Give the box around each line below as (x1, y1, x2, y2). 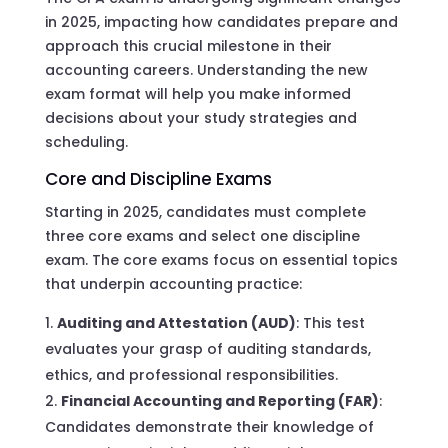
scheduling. (44, 131, 128, 152)
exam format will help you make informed (44, 83, 351, 104)
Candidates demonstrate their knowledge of (44, 416, 374, 437)
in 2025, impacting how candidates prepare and (44, 11, 398, 32)
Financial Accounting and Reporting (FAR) (60, 390, 379, 411)
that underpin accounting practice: (44, 273, 302, 294)
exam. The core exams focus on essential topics (44, 249, 398, 270)
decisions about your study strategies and (44, 107, 357, 128)
